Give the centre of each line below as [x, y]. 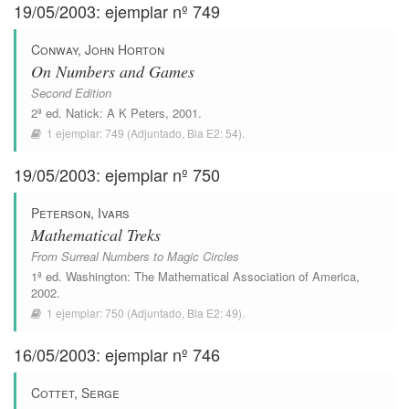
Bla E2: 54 [213, 133]
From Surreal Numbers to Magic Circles [135, 256]
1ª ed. [48, 276]
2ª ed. [48, 113]
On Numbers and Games [113, 71]
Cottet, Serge [75, 393]
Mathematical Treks [96, 235]
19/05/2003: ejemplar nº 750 [117, 174]
